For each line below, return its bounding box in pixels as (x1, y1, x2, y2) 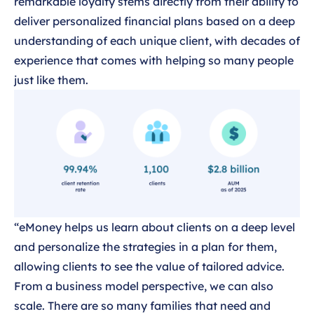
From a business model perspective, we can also (14, 278, 273, 293)
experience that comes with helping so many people (14, 53, 294, 68)
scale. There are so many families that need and (14, 298, 271, 313)
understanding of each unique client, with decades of (14, 34, 300, 48)
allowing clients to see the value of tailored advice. (14, 259, 285, 273)
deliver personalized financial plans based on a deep (14, 14, 295, 29)
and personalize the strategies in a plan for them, (14, 239, 277, 254)
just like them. (14, 73, 88, 88)
